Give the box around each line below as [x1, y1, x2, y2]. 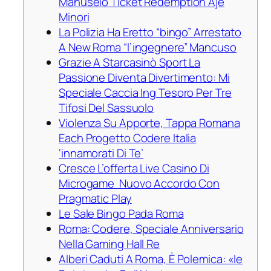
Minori [59, 9, 90, 25]
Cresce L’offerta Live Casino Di [59, 160, 209, 177]
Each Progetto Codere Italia [59, 130, 197, 146]
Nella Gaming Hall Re [59, 236, 160, 252]
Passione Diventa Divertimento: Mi [59, 70, 230, 86]
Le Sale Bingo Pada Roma [59, 206, 184, 222]
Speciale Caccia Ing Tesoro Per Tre [59, 85, 232, 101]
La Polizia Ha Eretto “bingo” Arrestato [59, 24, 242, 41]
